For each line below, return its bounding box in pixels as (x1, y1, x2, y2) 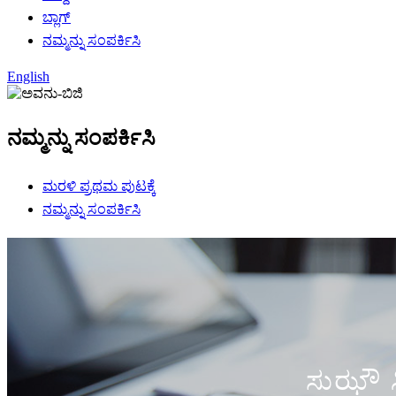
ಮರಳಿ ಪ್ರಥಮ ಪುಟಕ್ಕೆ (42, 178, 156, 194)
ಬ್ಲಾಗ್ (42, 10, 71, 25)
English (7, 69, 49, 84)
